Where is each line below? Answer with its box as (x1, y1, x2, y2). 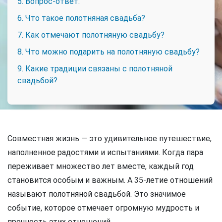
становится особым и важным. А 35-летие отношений (7, 175, 213, 185)
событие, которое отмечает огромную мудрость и (7, 203, 199, 213)
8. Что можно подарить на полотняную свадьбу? (17, 47, 200, 56)
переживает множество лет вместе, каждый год (7, 161, 194, 171)
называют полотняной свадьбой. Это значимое (7, 189, 186, 199)
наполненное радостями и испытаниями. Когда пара (7, 147, 203, 157)
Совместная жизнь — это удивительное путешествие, (7, 133, 212, 143)
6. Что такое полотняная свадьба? (17, 13, 145, 23)
